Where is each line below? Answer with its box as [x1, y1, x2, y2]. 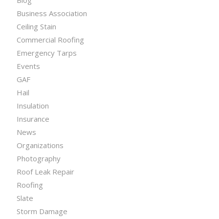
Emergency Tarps [16, 48, 77, 58]
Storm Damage [16, 206, 67, 217]
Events [16, 61, 40, 71]
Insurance [16, 114, 49, 124]
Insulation [16, 101, 49, 111]
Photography [16, 153, 61, 164]
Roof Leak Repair [16, 167, 74, 177]
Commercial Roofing [16, 35, 84, 45]
